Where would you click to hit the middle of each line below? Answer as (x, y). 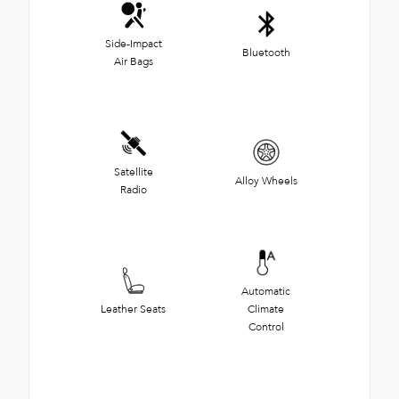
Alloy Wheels (266, 180)
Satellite (133, 171)
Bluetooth (266, 52)
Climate (266, 309)
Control (266, 326)
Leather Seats (133, 309)
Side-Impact (133, 43)
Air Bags (133, 61)
